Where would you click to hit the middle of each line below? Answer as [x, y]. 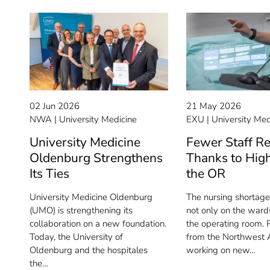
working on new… [221, 250]
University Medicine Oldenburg [91, 197]
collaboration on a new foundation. [98, 224]
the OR [206, 174]
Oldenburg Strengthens [96, 158]
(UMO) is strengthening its [81, 211]
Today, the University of [76, 237]
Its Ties [49, 174]
